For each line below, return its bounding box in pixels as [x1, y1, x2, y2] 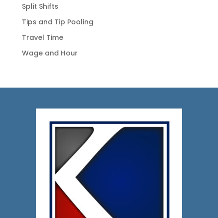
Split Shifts [21, 1, 58, 12]
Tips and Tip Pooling [21, 17, 93, 27]
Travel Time [21, 33, 63, 43]
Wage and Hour [21, 48, 78, 58]
